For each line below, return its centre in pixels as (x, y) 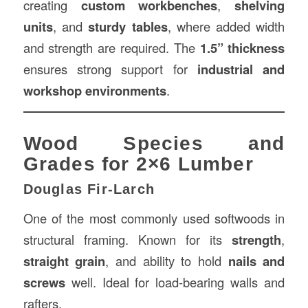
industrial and (241, 69)
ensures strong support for (110, 68)
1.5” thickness (242, 47)
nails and (256, 261)
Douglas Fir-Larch (89, 189)
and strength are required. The (111, 47)
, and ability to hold (167, 261)
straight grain (64, 261)
